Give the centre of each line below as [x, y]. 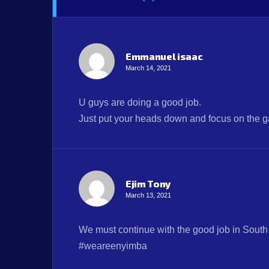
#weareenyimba [113, 246]
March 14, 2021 [148, 68]
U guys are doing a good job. [140, 103]
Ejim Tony [148, 184]
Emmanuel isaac [164, 56]
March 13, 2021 [148, 195]
